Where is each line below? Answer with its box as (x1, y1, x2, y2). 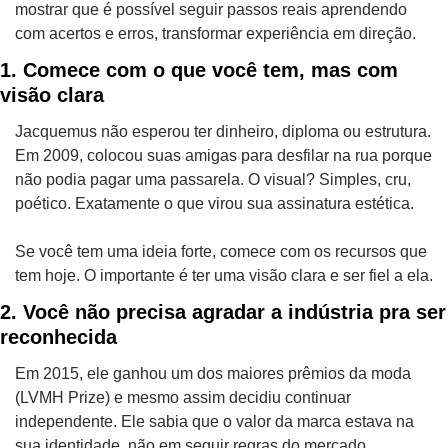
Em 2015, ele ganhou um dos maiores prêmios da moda (15, 364, 411, 382)
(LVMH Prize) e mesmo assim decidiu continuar (15, 388, 351, 406)
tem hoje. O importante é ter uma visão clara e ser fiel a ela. (15, 266, 433, 284)
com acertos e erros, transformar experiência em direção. (15, 24, 416, 42)
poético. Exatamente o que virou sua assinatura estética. (15, 194, 414, 212)
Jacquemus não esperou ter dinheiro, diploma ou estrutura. (15, 122, 431, 140)
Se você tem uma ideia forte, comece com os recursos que (15, 242, 427, 260)
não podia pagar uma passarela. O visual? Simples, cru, (15, 170, 411, 188)
